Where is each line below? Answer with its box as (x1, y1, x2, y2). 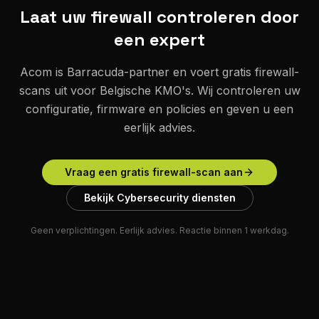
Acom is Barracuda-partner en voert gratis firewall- (20, 65, 299, 80)
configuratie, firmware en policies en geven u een (26, 102, 293, 117)
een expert (114, 28, 205, 51)
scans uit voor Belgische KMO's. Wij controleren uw (19, 83, 300, 98)
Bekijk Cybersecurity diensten (83, 192, 236, 204)
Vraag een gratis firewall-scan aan (65, 166, 243, 179)
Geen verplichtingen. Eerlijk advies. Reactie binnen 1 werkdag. (30, 225, 289, 236)
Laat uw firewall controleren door (20, 6, 299, 28)
